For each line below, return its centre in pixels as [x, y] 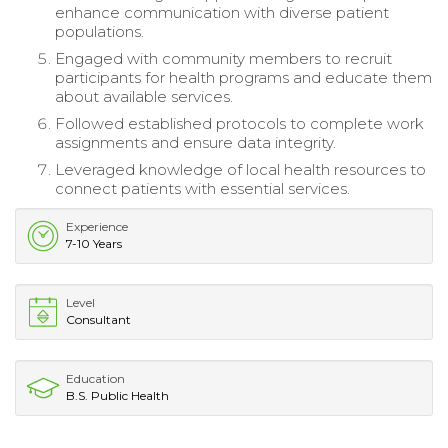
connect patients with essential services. [202, 188]
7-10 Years [94, 243]
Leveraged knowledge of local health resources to [240, 169]
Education [95, 378]
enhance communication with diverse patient [222, 12]
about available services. [144, 96]
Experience [97, 226]
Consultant [98, 319]
